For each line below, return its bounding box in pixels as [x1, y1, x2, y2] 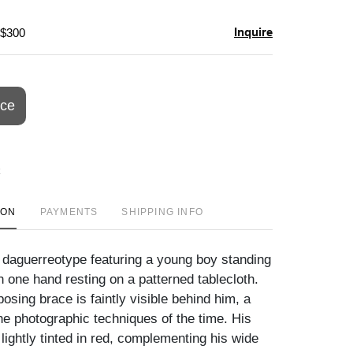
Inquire [234, 24, 273, 39]
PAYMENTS [39, 206, 98, 217]
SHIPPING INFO [121, 206, 203, 217]
